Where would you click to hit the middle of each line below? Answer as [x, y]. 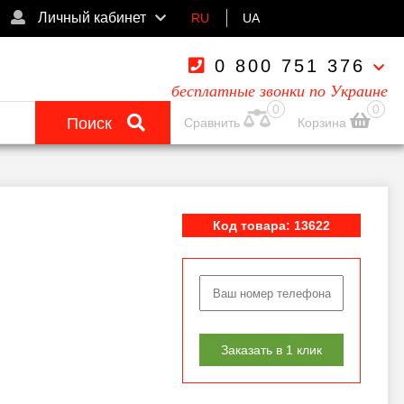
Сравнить [212, 123]
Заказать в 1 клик [271, 350]
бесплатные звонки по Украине [280, 91]
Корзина [324, 123]
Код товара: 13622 [271, 225]
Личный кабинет [91, 18]
